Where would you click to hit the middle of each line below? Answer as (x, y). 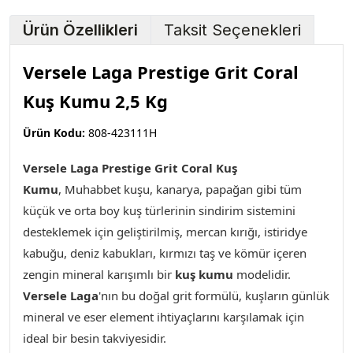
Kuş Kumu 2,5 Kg (95, 100)
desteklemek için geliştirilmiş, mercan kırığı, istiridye (165, 231)
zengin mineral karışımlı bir (99, 274)
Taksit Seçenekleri (232, 30)
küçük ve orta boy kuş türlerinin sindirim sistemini (159, 210)
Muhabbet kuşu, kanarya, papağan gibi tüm (183, 189)
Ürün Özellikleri (80, 30)
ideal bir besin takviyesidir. (95, 338)
